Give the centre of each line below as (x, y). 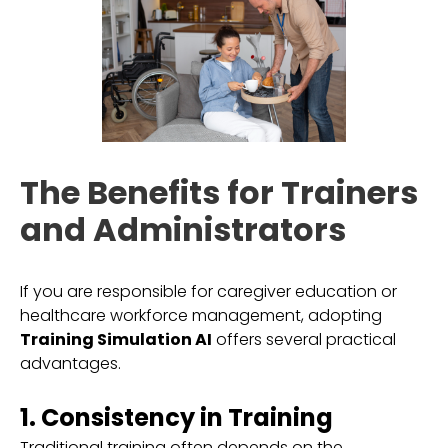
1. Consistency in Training (176, 417)
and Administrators (183, 229)
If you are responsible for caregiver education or (208, 291)
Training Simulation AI (116, 339)
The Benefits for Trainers (219, 192)
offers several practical (304, 339)
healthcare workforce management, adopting (201, 315)
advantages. (70, 363)
